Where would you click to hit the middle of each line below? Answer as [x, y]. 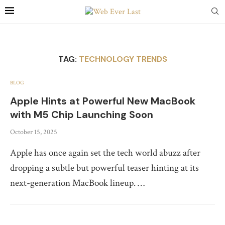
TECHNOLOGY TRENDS [123, 59]
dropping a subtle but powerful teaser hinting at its [104, 168]
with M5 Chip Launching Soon [82, 115]
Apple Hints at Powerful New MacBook [103, 101]
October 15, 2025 [34, 132]
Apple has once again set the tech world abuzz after [105, 153]
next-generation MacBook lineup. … [77, 183]
